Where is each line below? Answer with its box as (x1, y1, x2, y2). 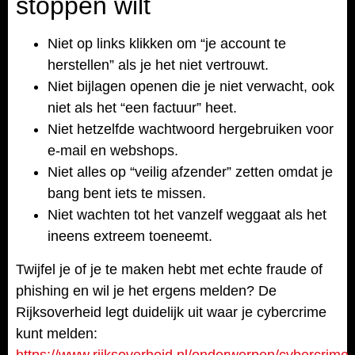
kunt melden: (16, 326, 97, 342)
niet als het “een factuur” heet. (48, 100, 237, 116)
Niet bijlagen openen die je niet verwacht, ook (48, 78, 334, 94)
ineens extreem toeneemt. (48, 228, 212, 244)
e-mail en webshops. (48, 143, 178, 158)
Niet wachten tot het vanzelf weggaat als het (48, 207, 326, 223)
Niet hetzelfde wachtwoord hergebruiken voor (48, 121, 334, 137)
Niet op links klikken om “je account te (48, 36, 286, 52)
